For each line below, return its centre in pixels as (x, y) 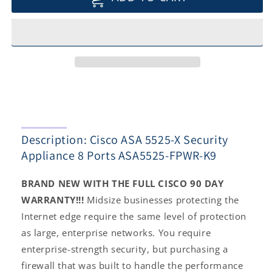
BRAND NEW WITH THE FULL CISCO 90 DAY (123, 183)
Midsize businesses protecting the (162, 199)
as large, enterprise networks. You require (116, 232)
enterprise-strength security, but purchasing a (125, 249)
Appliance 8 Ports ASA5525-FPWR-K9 (119, 155)
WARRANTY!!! (53, 199)
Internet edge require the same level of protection (134, 216)
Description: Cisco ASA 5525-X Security (125, 139)
